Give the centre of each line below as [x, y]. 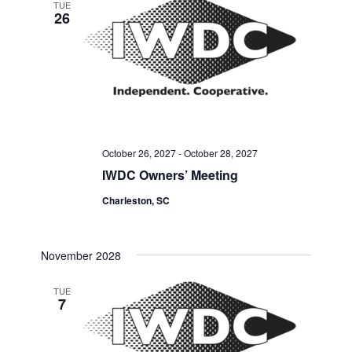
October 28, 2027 [221, 153]
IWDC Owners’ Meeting [170, 175]
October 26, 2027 [139, 153]
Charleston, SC [136, 201]
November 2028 [81, 256]
